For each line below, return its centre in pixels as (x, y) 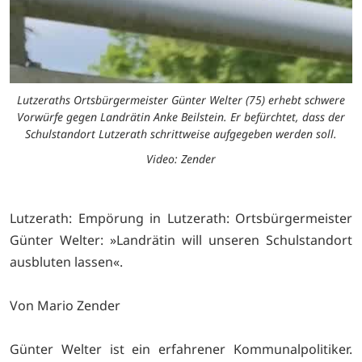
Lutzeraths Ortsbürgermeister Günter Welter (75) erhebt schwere (181, 100)
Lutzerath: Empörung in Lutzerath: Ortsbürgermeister (181, 219)
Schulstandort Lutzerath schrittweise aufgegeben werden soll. (181, 134)
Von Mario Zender (65, 306)
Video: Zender (181, 159)
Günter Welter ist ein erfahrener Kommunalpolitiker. (181, 349)
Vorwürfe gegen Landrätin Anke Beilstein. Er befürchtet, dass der (181, 117)
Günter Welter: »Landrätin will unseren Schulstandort (181, 240)
